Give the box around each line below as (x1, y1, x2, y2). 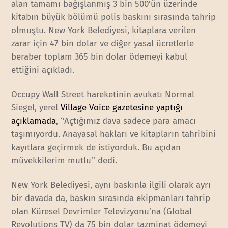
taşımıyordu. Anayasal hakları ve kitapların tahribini (11, 129, 216, 140)
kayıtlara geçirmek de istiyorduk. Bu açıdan (11, 142, 181, 153)
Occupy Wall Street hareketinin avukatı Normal (11, 89, 195, 100)
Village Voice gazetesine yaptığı (61, 102, 183, 113)
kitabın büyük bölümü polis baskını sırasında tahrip (11, 12, 216, 23)
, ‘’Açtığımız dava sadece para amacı (56, 116, 196, 127)
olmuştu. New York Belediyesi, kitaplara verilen (11, 25, 196, 36)
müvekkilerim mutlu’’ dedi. (11, 155, 118, 166)
